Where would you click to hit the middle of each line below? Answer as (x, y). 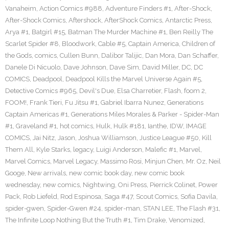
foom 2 (194, 91)
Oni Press (132, 185)
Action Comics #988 (71, 8)
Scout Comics (157, 197)
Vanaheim (21, 8)
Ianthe (157, 126)
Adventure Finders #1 (138, 8)
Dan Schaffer (198, 55)
